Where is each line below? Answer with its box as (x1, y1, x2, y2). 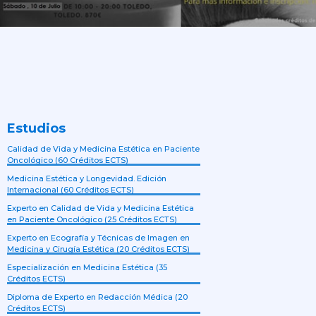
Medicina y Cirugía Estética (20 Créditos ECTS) (7, 244, 190, 255)
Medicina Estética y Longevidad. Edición (7, 174, 167, 184)
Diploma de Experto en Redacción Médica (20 (7, 292, 188, 303)
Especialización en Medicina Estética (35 (7, 262, 168, 273)
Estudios (7, 121, 66, 137)
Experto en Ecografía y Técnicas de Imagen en (7, 233, 190, 243)
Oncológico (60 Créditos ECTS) (7, 155, 129, 166)
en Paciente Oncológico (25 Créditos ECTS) (7, 214, 178, 225)
